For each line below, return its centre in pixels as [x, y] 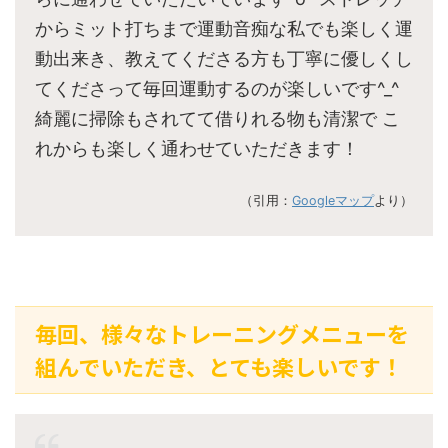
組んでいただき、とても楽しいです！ [219, 366]
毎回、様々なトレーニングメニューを [222, 333]
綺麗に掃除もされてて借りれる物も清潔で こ [217, 119]
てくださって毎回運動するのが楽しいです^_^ [217, 89]
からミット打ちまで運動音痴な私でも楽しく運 [224, 29]
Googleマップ [333, 201]
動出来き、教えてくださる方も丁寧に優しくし [224, 59]
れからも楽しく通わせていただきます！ [197, 149]
